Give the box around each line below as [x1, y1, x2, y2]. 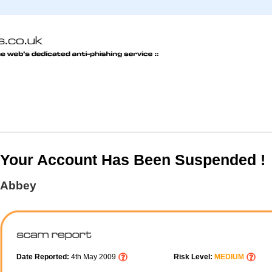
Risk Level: [174, 253, 214, 262]
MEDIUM [214, 253, 244, 262]
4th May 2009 [71, 253, 118, 262]
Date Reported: [16, 253, 71, 262]
